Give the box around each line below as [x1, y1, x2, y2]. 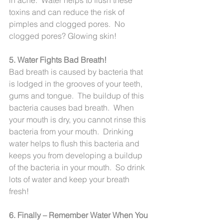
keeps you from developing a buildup [9, 150, 144, 160]
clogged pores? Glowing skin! [9, 30, 116, 41]
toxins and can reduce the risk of [9, 6, 126, 17]
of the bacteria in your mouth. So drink [9, 162, 147, 172]
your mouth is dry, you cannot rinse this [9, 114, 148, 124]
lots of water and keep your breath [9, 174, 131, 184]
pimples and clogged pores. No [9, 18, 127, 29]
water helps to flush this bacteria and [9, 138, 141, 148]
